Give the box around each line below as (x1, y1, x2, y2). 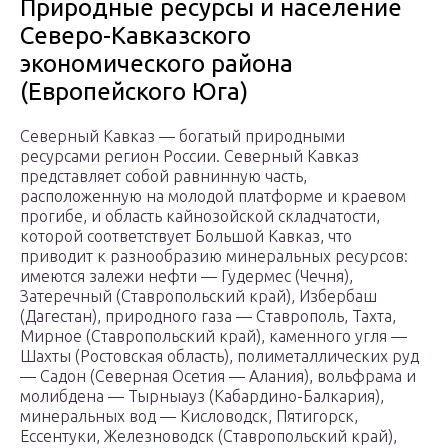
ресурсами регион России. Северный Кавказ (20, 147, 359, 166)
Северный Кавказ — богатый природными (20, 127, 345, 146)
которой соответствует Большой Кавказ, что (20, 227, 352, 246)
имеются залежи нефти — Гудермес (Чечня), (20, 267, 353, 286)
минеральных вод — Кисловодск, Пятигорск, (20, 407, 358, 426)
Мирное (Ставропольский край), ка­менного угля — (20, 327, 407, 346)
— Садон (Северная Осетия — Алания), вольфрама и (20, 367, 416, 386)
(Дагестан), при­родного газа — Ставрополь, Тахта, (20, 307, 396, 326)
